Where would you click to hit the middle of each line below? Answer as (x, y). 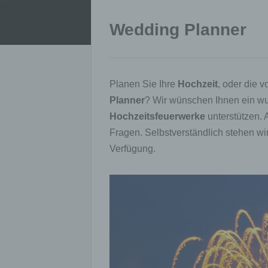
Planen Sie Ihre (144, 84)
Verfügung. (133, 148)
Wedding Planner (178, 29)
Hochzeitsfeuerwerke (157, 116)
